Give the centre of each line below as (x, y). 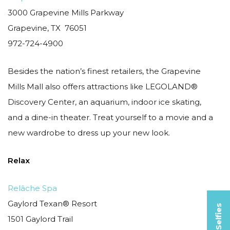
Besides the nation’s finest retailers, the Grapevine (104, 71)
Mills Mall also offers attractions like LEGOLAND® (103, 87)
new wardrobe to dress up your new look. (89, 133)
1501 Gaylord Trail (40, 219)
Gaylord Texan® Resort (52, 204)
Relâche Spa (32, 188)
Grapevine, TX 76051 (47, 28)
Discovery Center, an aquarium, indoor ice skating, (104, 102)
